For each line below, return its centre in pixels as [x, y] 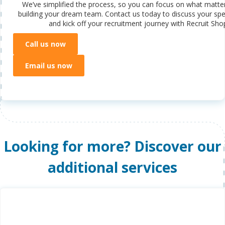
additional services [113, 167]
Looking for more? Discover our [113, 146]
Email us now [49, 65]
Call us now [45, 44]
